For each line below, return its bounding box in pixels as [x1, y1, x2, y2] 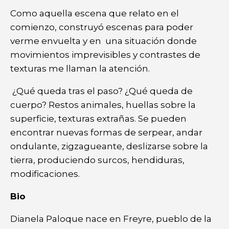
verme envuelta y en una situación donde [10, 35, 197, 46]
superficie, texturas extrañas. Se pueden [10, 113, 187, 124]
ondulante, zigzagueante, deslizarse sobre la [10, 141, 208, 151]
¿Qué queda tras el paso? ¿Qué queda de [10, 85, 193, 96]
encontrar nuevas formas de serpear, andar [10, 127, 202, 138]
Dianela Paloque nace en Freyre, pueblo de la [10, 213, 212, 224]
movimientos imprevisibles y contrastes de [10, 49, 200, 60]
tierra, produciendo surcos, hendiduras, [10, 154, 185, 165]
